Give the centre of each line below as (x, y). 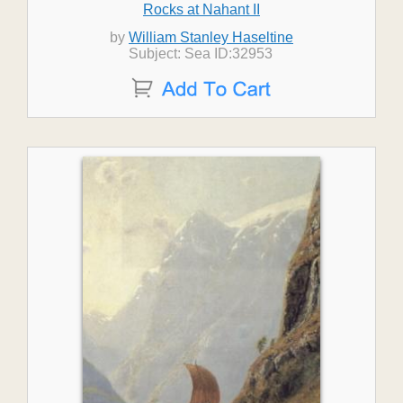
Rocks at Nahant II (201, 9)
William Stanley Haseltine (211, 37)
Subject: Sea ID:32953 (201, 54)
